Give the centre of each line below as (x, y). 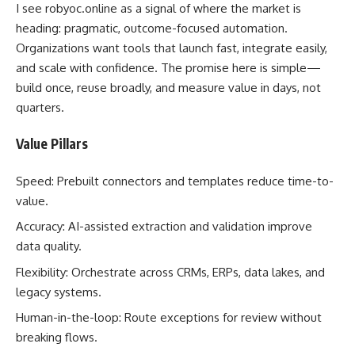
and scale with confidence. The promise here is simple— (168, 67)
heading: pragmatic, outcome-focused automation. (152, 28)
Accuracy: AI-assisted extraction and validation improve (164, 226)
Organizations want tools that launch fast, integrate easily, (172, 48)
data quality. (49, 246)
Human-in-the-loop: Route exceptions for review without (169, 317)
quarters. (40, 107)
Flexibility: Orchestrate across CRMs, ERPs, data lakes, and (170, 272)
